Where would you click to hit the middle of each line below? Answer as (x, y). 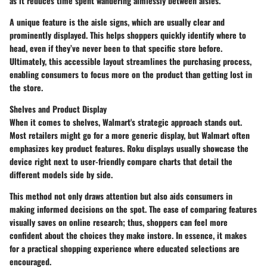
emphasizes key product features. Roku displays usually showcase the (129, 148)
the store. (26, 87)
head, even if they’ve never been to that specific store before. (116, 48)
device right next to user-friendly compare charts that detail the (121, 161)
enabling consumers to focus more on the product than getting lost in (131, 74)
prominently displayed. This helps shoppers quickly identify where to (128, 35)
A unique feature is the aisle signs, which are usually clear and (117, 22)
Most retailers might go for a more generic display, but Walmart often (130, 135)
